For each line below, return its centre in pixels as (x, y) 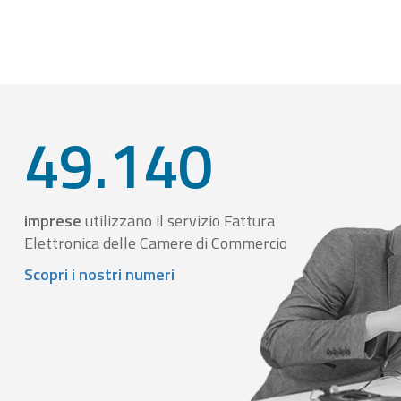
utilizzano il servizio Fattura (178, 221)
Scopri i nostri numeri (99, 274)
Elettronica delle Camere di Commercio (156, 243)
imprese (53, 221)
